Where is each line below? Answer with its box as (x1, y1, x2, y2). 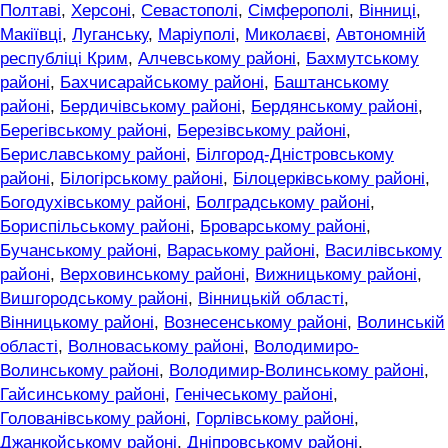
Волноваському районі (68, 337, 244, 357)
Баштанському (274, 73, 389, 93)
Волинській (357, 313, 445, 333)
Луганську (72, 25, 148, 45)
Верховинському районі (60, 265, 245, 285)
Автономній (336, 25, 426, 45)
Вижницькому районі (255, 265, 417, 285)
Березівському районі (177, 121, 346, 141)
